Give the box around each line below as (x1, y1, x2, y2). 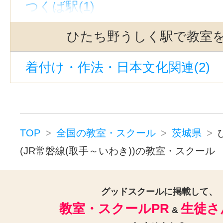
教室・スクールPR (59, 201, 169, 216)
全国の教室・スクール (56, 127, 156, 138)
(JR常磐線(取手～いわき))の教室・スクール (20, 145, 215, 156)
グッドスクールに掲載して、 (101, 186, 218, 197)
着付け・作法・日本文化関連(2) (25, 59, 210, 75)
